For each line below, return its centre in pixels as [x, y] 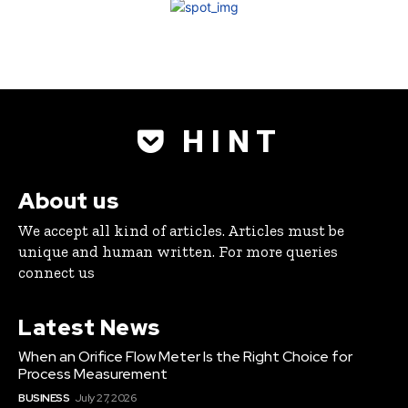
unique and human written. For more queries [178, 252]
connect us [56, 273]
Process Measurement [93, 374]
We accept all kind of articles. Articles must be [181, 231]
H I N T [229, 142]
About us [68, 201]
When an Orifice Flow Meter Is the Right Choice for [185, 357]
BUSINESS [44, 398]
